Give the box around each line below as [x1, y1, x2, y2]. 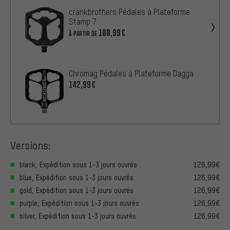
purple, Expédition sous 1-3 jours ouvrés [20, 199, 139, 208]
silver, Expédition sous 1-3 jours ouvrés [20, 212, 136, 221]
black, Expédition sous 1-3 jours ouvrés [20, 160, 137, 169]
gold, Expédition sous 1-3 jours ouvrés [20, 186, 133, 195]
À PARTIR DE [69, 29, 97, 38]
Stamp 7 [69, 16, 97, 27]
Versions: [10, 138, 51, 152]
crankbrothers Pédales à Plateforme [69, 6, 190, 17]
